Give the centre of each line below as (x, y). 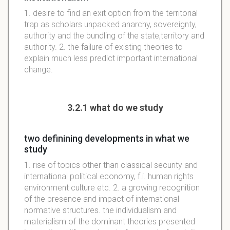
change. (40, 69)
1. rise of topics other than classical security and (111, 165)
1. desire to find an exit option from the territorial (111, 13)
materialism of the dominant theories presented (110, 221)
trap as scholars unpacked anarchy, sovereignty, (110, 24)
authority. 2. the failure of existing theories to (103, 47)
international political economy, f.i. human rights (109, 176)
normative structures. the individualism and (100, 210)
